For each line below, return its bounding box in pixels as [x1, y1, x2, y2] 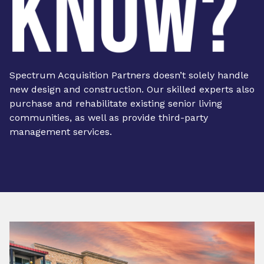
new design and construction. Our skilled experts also [9, 84, 255, 95]
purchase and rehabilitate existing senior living [9, 98, 222, 109]
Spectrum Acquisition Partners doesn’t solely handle [9, 70, 249, 81]
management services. [9, 126, 112, 137]
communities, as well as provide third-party [9, 112, 208, 123]
